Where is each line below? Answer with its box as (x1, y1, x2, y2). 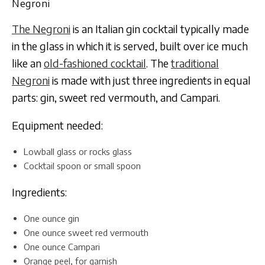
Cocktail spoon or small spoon (24, 160, 141, 171)
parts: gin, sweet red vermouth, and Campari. (12, 90, 220, 104)
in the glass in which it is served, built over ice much (12, 38, 248, 53)
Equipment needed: (12, 118, 103, 132)
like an (12, 56, 44, 70)
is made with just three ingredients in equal (50, 73, 251, 87)
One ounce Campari (24, 241, 100, 252)
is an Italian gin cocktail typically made (70, 21, 249, 35)
